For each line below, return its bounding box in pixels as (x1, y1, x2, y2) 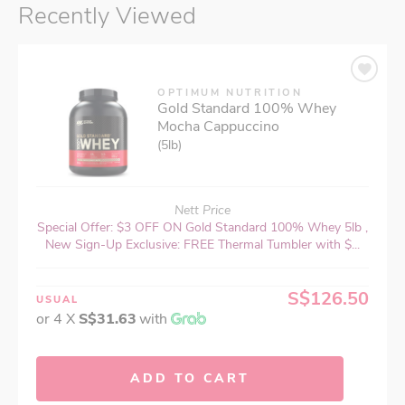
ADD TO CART (130, 370, 250, 388)
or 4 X (36, 309, 79, 330)
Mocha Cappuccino (157, 117, 279, 137)
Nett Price (174, 202, 231, 220)
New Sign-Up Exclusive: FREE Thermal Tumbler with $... (45, 236, 360, 254)
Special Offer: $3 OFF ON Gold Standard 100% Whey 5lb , (37, 219, 368, 237)
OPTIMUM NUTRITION (157, 86, 303, 100)
